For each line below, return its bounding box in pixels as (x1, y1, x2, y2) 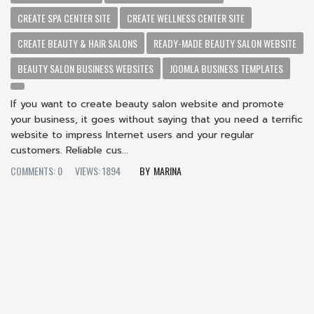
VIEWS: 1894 (75, 163, 121, 178)
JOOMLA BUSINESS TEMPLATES (170, 60, 283, 76)
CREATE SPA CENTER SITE (18, 10, 111, 25)
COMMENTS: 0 (11, 163, 62, 178)
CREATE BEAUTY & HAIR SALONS (18, 35, 137, 50)
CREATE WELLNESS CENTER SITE (127, 10, 245, 25)
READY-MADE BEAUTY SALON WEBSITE (153, 35, 296, 50)
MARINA (153, 163, 182, 178)
